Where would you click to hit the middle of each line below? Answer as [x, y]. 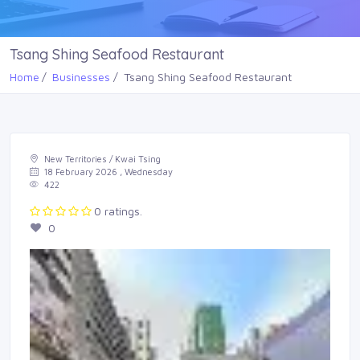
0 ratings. [118, 211]
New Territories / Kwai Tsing [101, 159]
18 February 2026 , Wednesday [107, 172]
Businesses [82, 77]
